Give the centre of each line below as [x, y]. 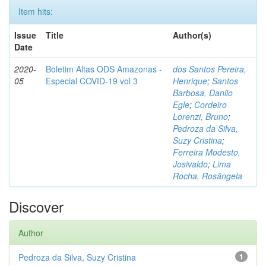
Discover [36, 206]
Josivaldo [190, 164]
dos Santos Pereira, [210, 69]
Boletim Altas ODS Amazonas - [104, 69]
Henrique [190, 81]
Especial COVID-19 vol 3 [92, 81]
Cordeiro [210, 104]
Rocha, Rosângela [208, 176]
